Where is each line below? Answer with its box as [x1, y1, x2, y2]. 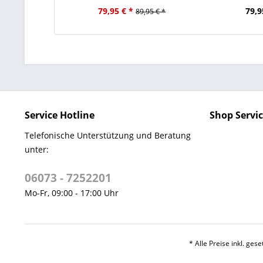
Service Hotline [25, 109, 95, 122]
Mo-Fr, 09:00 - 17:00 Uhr [25, 187, 119, 198]
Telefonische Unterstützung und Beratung [25, 130, 191, 141]
